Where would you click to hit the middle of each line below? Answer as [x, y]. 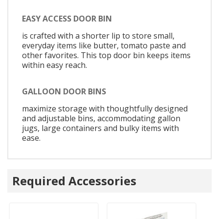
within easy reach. [55, 65]
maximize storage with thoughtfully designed [105, 108]
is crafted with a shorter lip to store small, [98, 36]
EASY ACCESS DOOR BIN [67, 19]
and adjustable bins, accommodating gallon [101, 118]
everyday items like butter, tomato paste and [104, 46]
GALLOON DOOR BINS [64, 91]
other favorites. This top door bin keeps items [106, 55]
